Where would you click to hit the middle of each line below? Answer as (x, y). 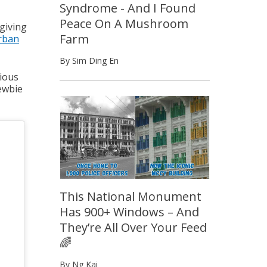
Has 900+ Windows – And (129, 212)
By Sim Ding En (89, 60)
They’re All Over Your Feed (133, 228)
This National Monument (131, 197)
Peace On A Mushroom (124, 23)
